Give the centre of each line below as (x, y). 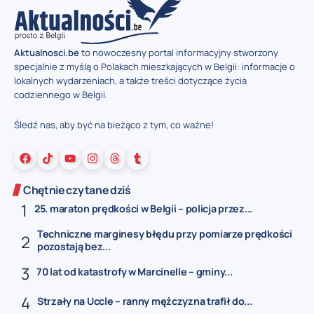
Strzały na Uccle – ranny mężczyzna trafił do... (145, 301)
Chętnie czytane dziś (77, 190)
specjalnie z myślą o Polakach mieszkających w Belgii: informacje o (155, 67)
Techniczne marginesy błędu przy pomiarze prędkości (165, 233)
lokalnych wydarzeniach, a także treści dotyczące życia (130, 81)
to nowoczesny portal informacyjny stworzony (179, 53)
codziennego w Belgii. (61, 95)
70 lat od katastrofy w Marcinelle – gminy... (135, 271)
